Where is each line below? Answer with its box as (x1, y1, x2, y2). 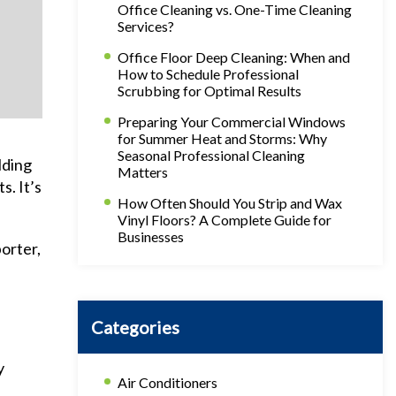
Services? (118, 18, 174, 34)
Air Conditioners (118, 374, 217, 391)
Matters (118, 164, 168, 180)
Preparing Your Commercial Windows (118, 113, 346, 130)
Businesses (118, 228, 184, 245)
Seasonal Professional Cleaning (118, 147, 305, 164)
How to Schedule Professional (118, 65, 299, 82)
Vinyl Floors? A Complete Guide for (118, 211, 331, 228)
